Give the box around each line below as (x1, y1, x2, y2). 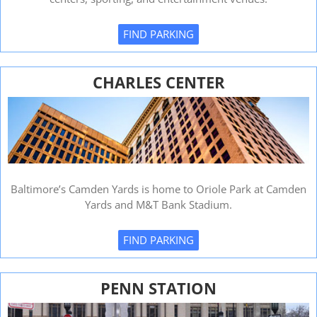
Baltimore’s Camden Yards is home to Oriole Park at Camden (11, 182, 306, 197)
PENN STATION (100, 277, 217, 299)
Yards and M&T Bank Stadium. (85, 197, 232, 212)
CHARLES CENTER (92, 71, 225, 93)
